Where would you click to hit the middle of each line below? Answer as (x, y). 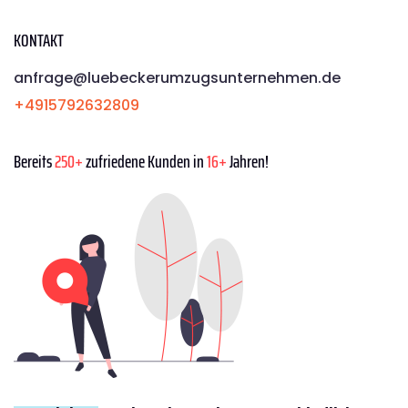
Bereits (34, 162)
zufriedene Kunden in (145, 162)
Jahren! (248, 162)
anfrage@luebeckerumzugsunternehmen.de (177, 78)
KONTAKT (39, 41)
